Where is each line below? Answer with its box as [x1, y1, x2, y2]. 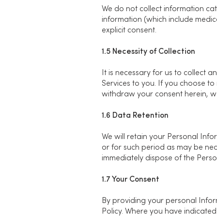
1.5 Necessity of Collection [102, 48, 195, 56]
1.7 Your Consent [102, 176, 159, 184]
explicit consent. [102, 27, 158, 34]
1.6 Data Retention [102, 112, 169, 120]
